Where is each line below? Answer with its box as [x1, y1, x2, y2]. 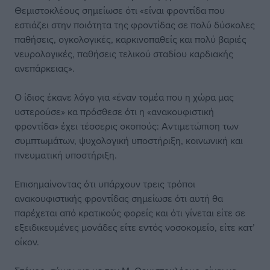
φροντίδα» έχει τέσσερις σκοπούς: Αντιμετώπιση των [14, 119, 239, 133]
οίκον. [14, 235, 39, 248]
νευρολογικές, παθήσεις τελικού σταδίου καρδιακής [14, 47, 233, 60]
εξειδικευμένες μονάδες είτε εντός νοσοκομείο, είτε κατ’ [14, 221, 255, 234]
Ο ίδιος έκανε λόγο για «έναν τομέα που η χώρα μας [14, 90, 234, 104]
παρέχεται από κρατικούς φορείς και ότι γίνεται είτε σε [14, 206, 245, 219]
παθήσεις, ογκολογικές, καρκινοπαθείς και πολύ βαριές [14, 33, 246, 46]
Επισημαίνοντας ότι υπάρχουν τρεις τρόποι [14, 177, 195, 190]
